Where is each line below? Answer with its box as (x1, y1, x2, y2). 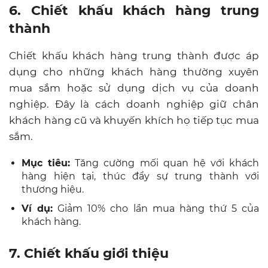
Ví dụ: (22, 202, 53, 214)
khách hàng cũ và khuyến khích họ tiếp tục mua (9, 114, 259, 126)
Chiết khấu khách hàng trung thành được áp (9, 49, 259, 62)
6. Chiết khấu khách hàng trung (9, 2, 259, 19)
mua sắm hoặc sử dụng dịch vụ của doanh (9, 81, 259, 94)
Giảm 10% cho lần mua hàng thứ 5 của (53, 202, 260, 214)
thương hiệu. (22, 183, 84, 195)
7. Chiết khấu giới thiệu (9, 245, 169, 261)
